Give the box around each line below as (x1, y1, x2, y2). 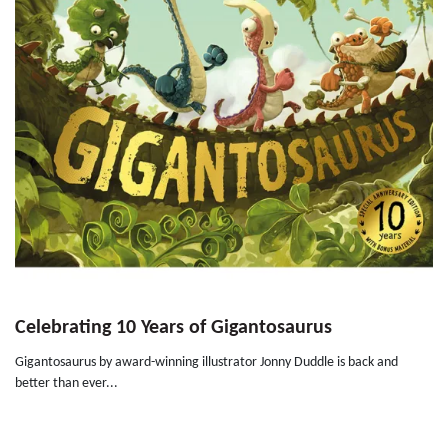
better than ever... (15, 376, 118, 392)
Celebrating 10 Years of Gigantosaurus (15, 318, 332, 339)
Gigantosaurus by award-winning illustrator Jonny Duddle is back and (15, 355, 398, 371)
